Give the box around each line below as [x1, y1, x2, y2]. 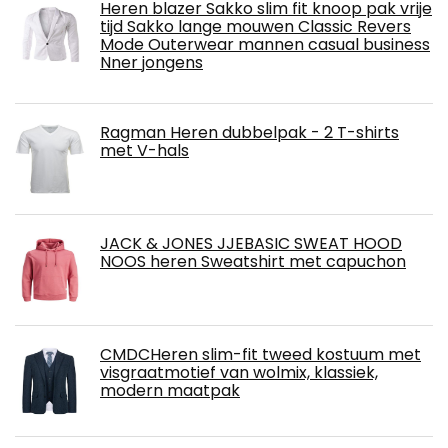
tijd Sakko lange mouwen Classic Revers [100, 14, 411, 38]
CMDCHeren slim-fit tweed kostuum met [100, 342, 421, 366]
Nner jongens [100, 50, 203, 74]
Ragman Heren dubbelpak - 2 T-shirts [100, 120, 399, 144]
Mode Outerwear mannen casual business [100, 32, 430, 56]
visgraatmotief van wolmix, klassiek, [100, 360, 378, 384]
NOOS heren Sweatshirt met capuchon [100, 249, 406, 273]
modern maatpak [100, 378, 240, 402]
